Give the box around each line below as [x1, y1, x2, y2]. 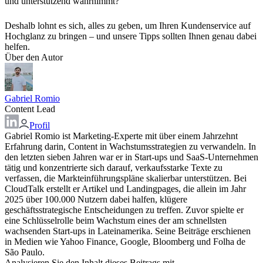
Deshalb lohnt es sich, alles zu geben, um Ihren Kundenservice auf [5, 20, 251, 31]
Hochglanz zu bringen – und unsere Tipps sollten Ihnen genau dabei [5, 31, 257, 41]
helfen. [5, 41, 30, 52]
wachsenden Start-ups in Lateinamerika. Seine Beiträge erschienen [5, 225, 251, 236]
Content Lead [5, 103, 55, 114]
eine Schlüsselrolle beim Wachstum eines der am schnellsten [5, 215, 227, 225]
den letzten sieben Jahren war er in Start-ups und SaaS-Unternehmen [5, 151, 258, 162]
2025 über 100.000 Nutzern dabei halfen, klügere [5, 194, 187, 204]
